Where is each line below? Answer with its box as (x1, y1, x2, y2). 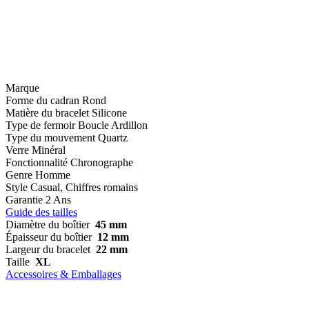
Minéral (32, 143, 66, 156)
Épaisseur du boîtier (6, 230, 92, 243)
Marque (6, 81, 39, 94)
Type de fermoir (6, 119, 75, 131)
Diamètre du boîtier (6, 218, 90, 230)
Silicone (92, 106, 127, 119)
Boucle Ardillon (78, 119, 148, 131)
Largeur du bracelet (6, 243, 90, 255)
